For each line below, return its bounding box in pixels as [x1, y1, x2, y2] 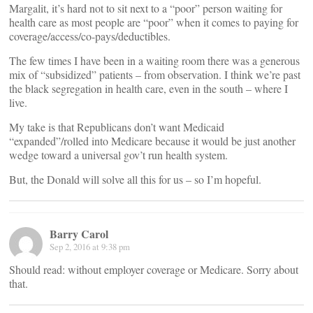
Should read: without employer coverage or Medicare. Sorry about [9, 262, 298, 277]
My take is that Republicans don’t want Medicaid [9, 119, 224, 134]
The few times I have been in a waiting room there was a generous [9, 53, 300, 68]
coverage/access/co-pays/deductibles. [9, 29, 170, 43]
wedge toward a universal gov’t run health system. [9, 147, 228, 162]
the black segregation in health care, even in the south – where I [9, 81, 288, 96]
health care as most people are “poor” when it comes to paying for [9, 15, 298, 29]
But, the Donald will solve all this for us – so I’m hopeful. [9, 172, 261, 187]
